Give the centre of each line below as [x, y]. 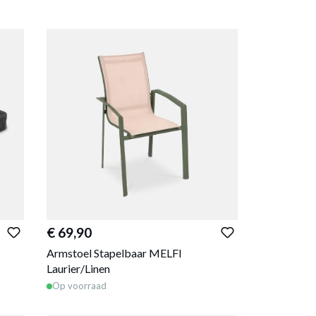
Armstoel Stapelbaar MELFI [115, 253]
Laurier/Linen [79, 268]
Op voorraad [80, 286]
